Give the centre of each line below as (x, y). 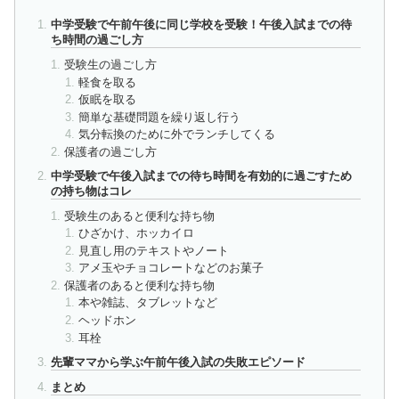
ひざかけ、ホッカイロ (136, 233)
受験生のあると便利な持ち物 (140, 216)
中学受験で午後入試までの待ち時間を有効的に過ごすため (201, 175)
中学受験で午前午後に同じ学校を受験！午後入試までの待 (201, 24)
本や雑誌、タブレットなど (147, 303)
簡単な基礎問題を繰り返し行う (159, 117)
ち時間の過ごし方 (97, 39)
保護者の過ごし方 (111, 151)
